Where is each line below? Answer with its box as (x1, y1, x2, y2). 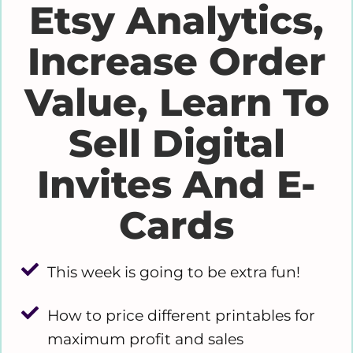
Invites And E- (37, 161, 316, 207)
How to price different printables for (46, 307, 315, 325)
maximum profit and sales (46, 330, 243, 349)
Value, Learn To (24, 79, 329, 125)
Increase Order (28, 38, 325, 84)
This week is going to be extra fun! (46, 263, 300, 282)
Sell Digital (68, 120, 285, 166)
